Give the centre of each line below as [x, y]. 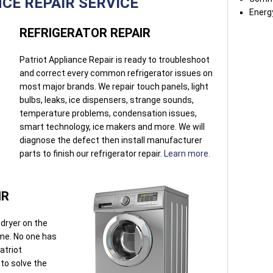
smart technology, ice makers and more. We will [112, 126]
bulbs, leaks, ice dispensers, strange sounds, [107, 100]
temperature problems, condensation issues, [108, 113]
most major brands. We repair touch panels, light [114, 86]
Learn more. [187, 153]
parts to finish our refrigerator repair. [92, 153]
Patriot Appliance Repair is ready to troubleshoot [115, 59]
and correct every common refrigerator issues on [116, 73]
